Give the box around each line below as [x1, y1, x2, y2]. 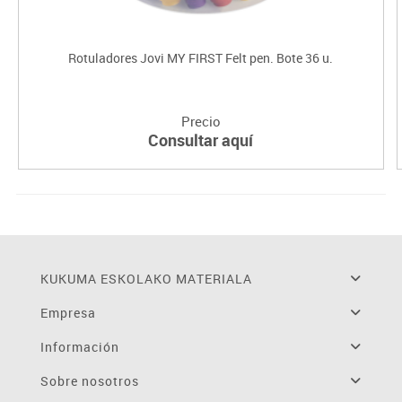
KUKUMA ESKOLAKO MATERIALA [39, 269, 252, 287]
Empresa [39, 303, 96, 321]
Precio [180, 111, 221, 130]
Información [39, 337, 119, 355]
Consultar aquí [148, 128, 254, 151]
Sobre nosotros [39, 371, 139, 389]
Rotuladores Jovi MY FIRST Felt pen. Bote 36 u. [68, 48, 334, 66]
